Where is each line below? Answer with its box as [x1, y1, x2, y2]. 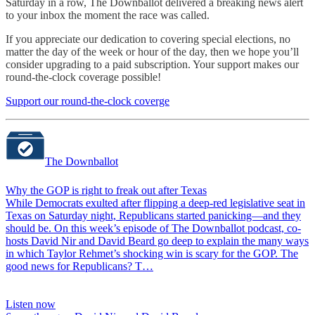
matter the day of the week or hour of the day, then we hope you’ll [6, 45, 299, 58]
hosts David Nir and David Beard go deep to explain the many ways [6, 234, 309, 247]
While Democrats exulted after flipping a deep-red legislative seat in [6, 196, 305, 209]
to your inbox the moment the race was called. [6, 8, 210, 21]
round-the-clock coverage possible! [6, 70, 161, 83]
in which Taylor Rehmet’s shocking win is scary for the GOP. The [6, 247, 298, 259]
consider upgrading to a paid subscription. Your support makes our [6, 58, 299, 70]
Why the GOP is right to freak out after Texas [6, 184, 207, 196]
